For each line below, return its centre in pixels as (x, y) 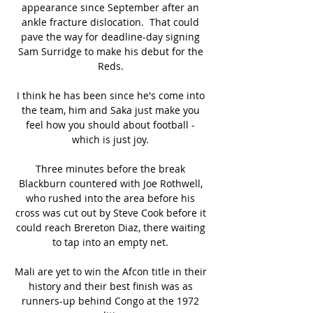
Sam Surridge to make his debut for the (110, 51)
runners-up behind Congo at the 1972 (110, 300)
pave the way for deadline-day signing (110, 36)
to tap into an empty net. (112, 242)
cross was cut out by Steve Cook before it (110, 212)
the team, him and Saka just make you (110, 110)
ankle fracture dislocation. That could (110, 22)
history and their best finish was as (110, 286)
